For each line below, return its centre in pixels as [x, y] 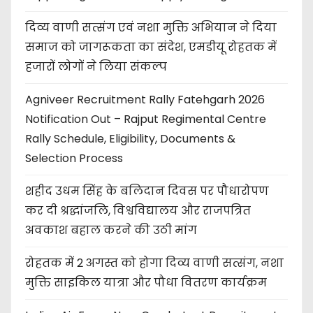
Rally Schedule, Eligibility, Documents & [130, 138]
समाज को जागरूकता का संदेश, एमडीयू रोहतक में [151, 47]
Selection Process [74, 158]
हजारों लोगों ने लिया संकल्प [96, 66]
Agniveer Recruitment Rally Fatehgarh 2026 [145, 99]
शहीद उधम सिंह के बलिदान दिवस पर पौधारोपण [147, 191]
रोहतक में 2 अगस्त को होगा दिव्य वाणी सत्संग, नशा [154, 263]
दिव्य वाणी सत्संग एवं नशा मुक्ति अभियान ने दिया [151, 27]
